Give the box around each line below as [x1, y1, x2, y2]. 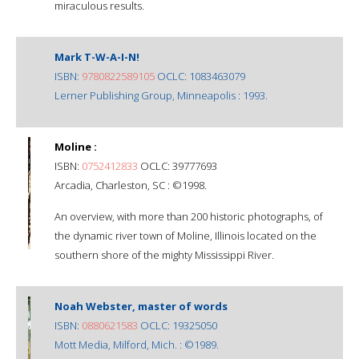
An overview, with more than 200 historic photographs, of [54, 208, 323, 224]
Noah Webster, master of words [54, 298, 228, 313]
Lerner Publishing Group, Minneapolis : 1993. [54, 87, 268, 103]
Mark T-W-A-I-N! [54, 49, 139, 64]
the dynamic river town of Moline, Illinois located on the [54, 228, 317, 243]
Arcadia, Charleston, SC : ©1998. [54, 177, 207, 192]
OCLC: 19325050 [138, 317, 217, 333]
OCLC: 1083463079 [155, 68, 245, 83]
